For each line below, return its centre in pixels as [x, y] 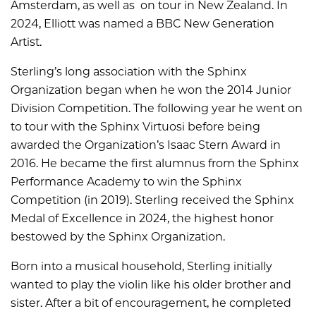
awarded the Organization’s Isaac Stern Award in [146, 145]
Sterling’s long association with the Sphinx [129, 71]
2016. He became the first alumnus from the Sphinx [155, 163]
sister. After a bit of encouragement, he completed [151, 303]
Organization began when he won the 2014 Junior [151, 90]
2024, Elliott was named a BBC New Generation [142, 23]
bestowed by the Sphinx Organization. [118, 236]
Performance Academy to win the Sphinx [126, 181]
